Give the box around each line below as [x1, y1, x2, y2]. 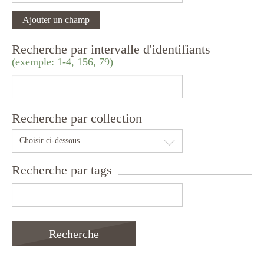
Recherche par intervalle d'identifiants [12, 42, 210, 57]
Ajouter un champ [22, 15, 90, 25]
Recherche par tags [12, 163, 112, 177]
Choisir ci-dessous [19, 136, 80, 145]
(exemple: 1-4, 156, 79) [12, 56, 113, 68]
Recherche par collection [12, 111, 142, 126]
